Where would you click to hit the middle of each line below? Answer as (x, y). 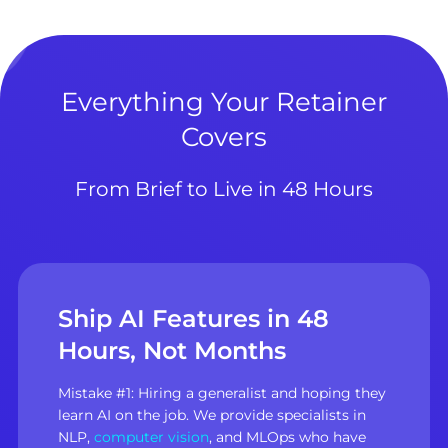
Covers (224, 137)
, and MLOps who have (287, 436)
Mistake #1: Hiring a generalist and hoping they (221, 392)
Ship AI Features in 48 (193, 319)
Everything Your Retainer (224, 102)
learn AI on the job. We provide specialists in (211, 414)
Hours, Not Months (171, 351)
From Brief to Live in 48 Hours (224, 189)
